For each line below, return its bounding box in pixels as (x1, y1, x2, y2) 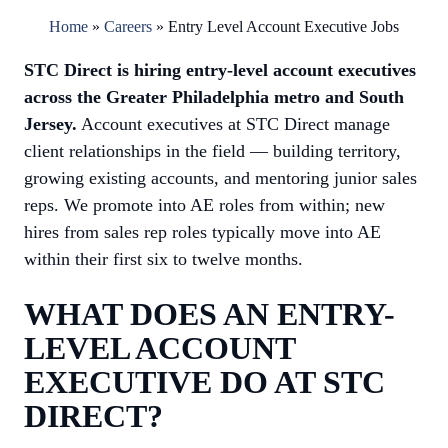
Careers (104, 18, 152, 36)
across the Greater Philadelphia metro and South (24, 87, 404, 107)
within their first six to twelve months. (24, 249, 303, 269)
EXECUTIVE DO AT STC (24, 364, 385, 400)
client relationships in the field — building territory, (24, 141, 401, 161)
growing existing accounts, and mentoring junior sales (24, 168, 417, 188)
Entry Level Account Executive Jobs (168, 18, 399, 36)
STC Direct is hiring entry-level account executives (24, 60, 416, 80)
